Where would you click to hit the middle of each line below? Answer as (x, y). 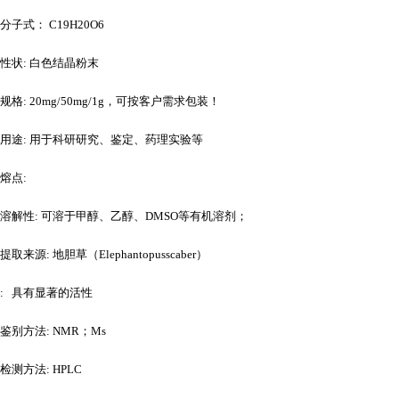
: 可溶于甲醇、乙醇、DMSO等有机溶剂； (141, 216)
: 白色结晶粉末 (61, 63)
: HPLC (64, 369)
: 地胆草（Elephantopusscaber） (127, 254)
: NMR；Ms (76, 331)
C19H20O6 (75, 24)
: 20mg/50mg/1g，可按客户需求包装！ (122, 101)
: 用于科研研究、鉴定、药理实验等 (113, 139)
